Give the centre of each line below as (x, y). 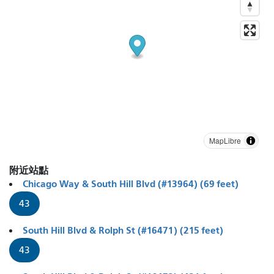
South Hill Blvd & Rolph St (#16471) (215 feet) (123, 230)
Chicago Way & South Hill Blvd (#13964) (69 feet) (131, 183)
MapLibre (225, 140)
